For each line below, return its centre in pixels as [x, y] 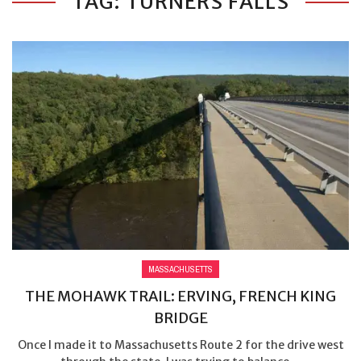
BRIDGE [180, 317]
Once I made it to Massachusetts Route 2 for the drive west [180, 344]
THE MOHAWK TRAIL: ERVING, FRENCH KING [180, 296]
